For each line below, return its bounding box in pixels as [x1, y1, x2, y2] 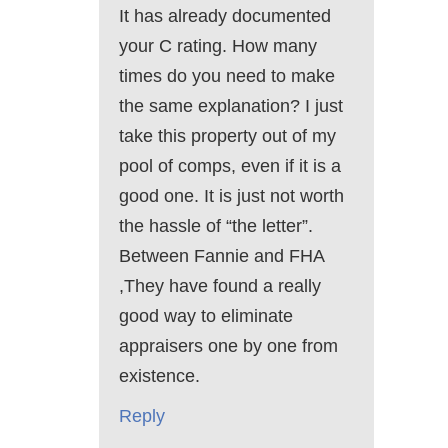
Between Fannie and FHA [119, 246, 324, 267]
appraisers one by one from [119, 336, 338, 357]
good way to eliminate [119, 306, 293, 327]
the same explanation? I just [119, 96, 343, 117]
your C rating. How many [119, 36, 317, 57]
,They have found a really [119, 276, 321, 297]
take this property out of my [119, 126, 336, 147]
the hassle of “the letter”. [119, 216, 313, 237]
